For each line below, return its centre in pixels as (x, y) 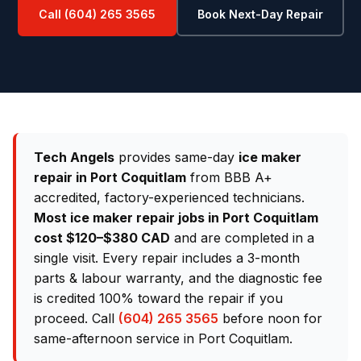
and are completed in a (242, 238)
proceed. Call (76, 318)
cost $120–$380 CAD (102, 238)
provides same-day (176, 157)
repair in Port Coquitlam (110, 177)
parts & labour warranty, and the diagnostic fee (178, 278)
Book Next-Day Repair (260, 14)
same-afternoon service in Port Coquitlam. (163, 338)
